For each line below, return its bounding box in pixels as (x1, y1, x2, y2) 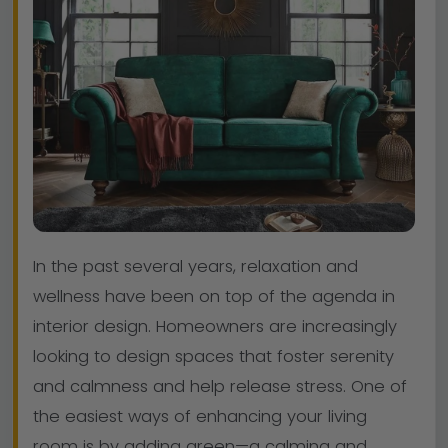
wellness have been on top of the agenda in (33, 285, 395, 309)
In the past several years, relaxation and (33, 255, 358, 279)
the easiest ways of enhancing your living (33, 405, 367, 429)
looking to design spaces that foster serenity (33, 345, 394, 369)
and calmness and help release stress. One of (33, 375, 407, 399)
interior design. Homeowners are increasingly (33, 315, 397, 339)
